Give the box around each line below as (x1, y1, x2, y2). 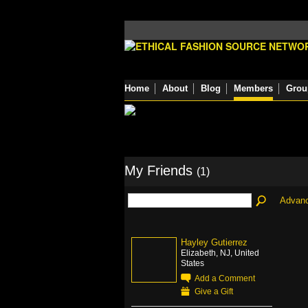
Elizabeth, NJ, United (181, 248, 259, 257)
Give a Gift (195, 287, 233, 296)
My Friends (124, 162, 197, 178)
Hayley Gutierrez (181, 237, 247, 247)
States (181, 258, 204, 267)
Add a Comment (195, 274, 255, 283)
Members (234, 83, 273, 93)
